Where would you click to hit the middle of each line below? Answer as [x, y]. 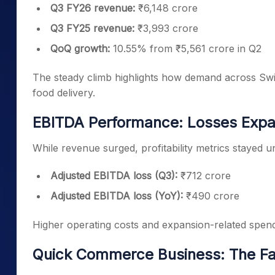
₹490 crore [213, 196]
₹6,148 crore [166, 8]
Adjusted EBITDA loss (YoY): [118, 196]
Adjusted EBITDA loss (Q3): [114, 176]
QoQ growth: [82, 48]
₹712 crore [204, 176]
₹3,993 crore [168, 28]
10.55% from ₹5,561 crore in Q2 [187, 48]
